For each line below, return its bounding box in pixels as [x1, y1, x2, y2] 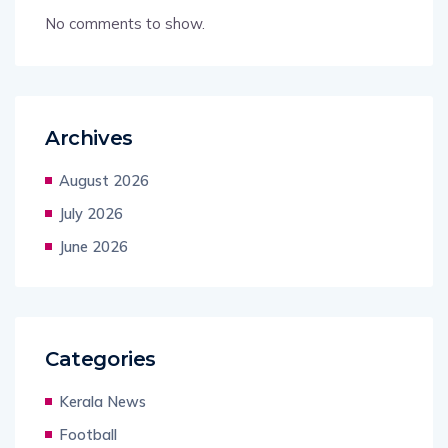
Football [59, 425, 117, 445]
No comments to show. [45, 14, 205, 34]
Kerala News [59, 392, 146, 412]
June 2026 [59, 237, 128, 257]
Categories [45, 347, 156, 372]
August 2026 [59, 171, 149, 191]
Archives [45, 126, 133, 151]
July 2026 [59, 204, 123, 224]
